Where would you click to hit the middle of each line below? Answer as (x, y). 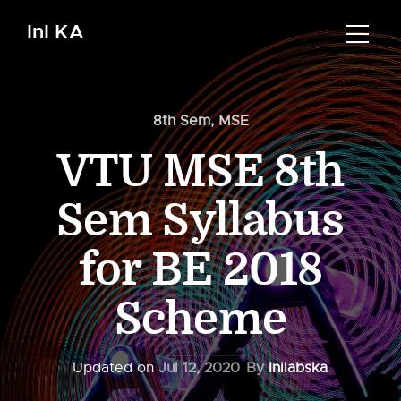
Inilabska (298, 368)
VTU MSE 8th (200, 172)
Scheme (200, 320)
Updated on (115, 368)
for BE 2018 (200, 270)
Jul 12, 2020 (199, 368)
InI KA (55, 32)
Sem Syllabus (200, 221)
